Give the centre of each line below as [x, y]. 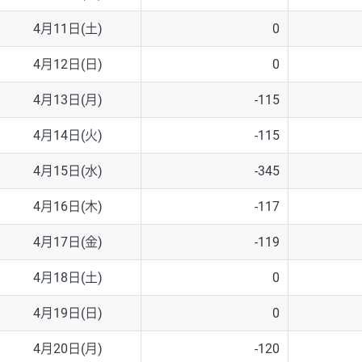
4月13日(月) [67, 100]
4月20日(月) [67, 349]
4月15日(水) [67, 171]
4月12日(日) [67, 65]
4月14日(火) [67, 136]
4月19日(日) [67, 314]
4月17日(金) [67, 242]
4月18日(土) [67, 278]
